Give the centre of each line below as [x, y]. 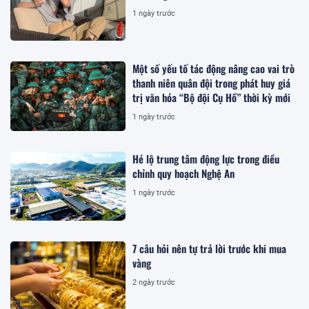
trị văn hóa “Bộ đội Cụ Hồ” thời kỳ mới [212, 98]
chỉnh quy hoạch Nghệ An [184, 173]
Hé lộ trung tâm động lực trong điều [206, 158]
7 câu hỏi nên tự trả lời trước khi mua [210, 248]
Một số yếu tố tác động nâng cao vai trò [214, 69]
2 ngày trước [154, 282]
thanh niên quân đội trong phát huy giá [212, 83]
